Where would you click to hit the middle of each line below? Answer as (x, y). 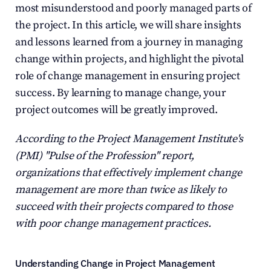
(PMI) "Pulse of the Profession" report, (105, 156)
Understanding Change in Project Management (115, 263)
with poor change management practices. (113, 224)
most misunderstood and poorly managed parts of (133, 8)
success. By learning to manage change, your (121, 93)
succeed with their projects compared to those (124, 207)
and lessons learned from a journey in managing (129, 42)
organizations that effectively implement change (129, 173)
